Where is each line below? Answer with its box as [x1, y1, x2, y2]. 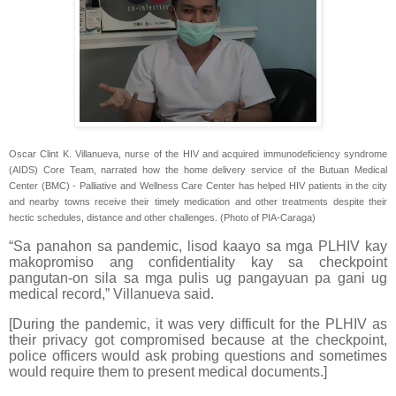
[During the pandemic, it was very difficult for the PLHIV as [9, 316, 387, 332]
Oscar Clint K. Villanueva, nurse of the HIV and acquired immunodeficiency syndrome [9, 148, 387, 160]
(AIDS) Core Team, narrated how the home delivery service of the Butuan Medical [9, 164, 387, 176]
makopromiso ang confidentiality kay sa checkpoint [9, 255, 387, 270]
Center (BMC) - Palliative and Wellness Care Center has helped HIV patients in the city [9, 180, 387, 192]
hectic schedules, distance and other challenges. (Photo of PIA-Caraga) [9, 212, 316, 224]
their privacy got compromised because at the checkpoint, [9, 332, 387, 348]
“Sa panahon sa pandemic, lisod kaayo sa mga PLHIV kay [9, 239, 387, 255]
